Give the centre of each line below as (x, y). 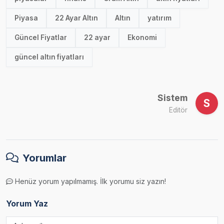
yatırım (159, 18)
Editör (178, 110)
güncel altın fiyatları (49, 57)
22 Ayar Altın (76, 18)
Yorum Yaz (27, 203)
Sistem (172, 97)
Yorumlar (44, 158)
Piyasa (26, 18)
